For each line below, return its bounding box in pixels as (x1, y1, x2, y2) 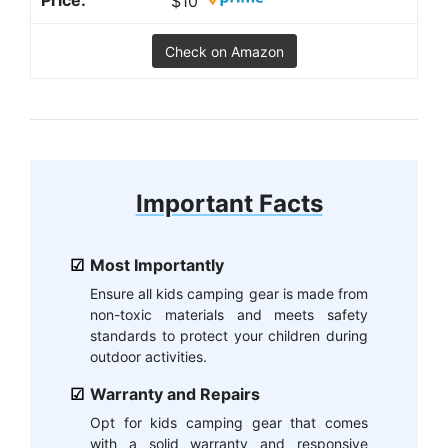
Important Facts (135, 189, 323, 219)
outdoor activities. (90, 348, 207, 366)
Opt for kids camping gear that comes (90, 414, 368, 432)
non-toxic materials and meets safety (90, 306, 368, 324)
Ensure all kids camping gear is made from (90, 285, 368, 303)
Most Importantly (90, 255, 224, 276)
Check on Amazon (164, 43, 284, 61)
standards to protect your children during (90, 327, 368, 345)
